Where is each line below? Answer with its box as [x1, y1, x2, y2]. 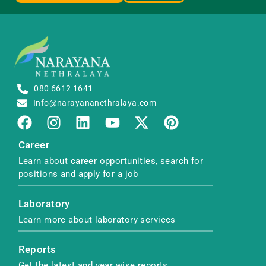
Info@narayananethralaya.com [33, 98, 157, 108]
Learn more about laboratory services [18, 214, 176, 226]
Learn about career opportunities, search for [18, 156, 204, 167]
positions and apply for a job [18, 169, 138, 180]
